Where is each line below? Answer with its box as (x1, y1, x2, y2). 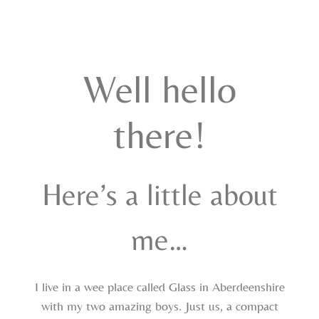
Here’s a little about (41, 177, 278, 212)
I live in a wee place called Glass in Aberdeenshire (34, 279, 285, 295)
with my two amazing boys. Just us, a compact (41, 298, 278, 314)
